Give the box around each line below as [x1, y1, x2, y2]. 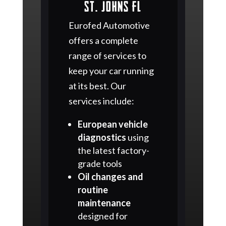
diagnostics [77, 131, 126, 143]
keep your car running [68, 65, 154, 76]
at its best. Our [68, 80, 126, 91]
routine [77, 184, 108, 195]
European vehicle [77, 118, 148, 130]
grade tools [77, 157, 122, 169]
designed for [77, 210, 128, 221]
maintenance [77, 197, 131, 208]
